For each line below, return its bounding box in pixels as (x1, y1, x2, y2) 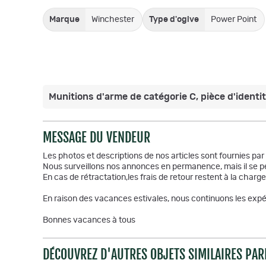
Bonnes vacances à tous (43, 216, 135, 224)
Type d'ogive (149, 15, 199, 24)
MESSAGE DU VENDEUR (43, 129, 150, 145)
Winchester (91, 15, 134, 24)
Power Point (211, 15, 256, 24)
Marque (49, 15, 80, 24)
